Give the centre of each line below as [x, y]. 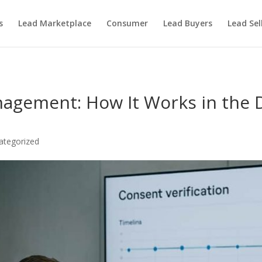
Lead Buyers [187, 23]
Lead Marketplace [54, 23]
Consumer [127, 23]
